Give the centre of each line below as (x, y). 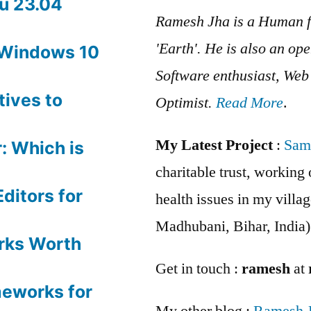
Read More (250, 102)
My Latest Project (214, 145)
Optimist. (186, 102)
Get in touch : (199, 268)
